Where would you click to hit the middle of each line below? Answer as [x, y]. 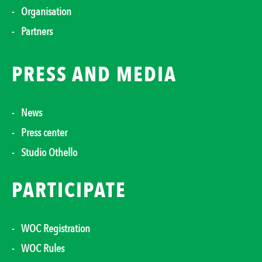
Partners [37, 31]
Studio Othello [49, 153]
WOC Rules [43, 248]
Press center [44, 133]
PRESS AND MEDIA [94, 75]
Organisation [46, 11]
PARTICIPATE [69, 190]
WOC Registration [56, 228]
